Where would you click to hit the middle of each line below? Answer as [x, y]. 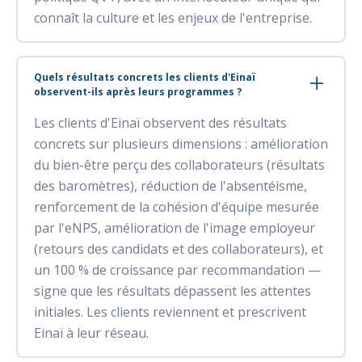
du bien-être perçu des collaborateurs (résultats [179, 164]
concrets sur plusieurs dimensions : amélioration [181, 143]
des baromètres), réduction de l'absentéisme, [170, 185]
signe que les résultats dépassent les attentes [173, 290]
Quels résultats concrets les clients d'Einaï [145, 77]
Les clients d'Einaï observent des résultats [160, 122]
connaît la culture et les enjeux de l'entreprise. [173, 17]
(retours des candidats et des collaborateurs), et [179, 248]
